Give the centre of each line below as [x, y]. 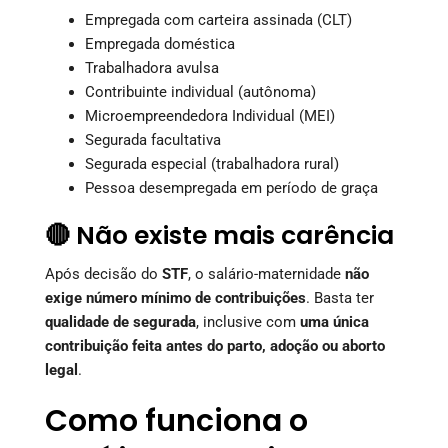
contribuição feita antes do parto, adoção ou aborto [215, 345]
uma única [334, 321]
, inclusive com [248, 321]
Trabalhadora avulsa [152, 67]
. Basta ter [340, 297]
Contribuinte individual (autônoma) [200, 91]
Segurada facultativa [153, 139]
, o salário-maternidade [266, 273]
